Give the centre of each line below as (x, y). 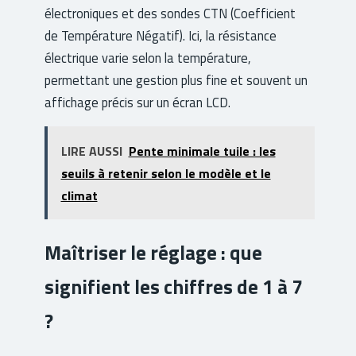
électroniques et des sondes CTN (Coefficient (170, 13)
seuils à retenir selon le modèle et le (166, 173)
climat (79, 195)
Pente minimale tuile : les (202, 151)
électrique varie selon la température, (148, 57)
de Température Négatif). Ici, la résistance (161, 35)
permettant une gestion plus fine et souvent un (176, 79)
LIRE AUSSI (91, 151)
